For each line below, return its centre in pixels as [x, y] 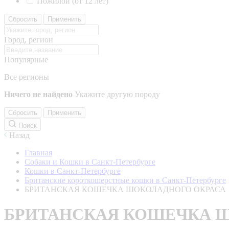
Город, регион [29, 40]
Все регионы [27, 77]
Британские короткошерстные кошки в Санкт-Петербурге [125, 180]
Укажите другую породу [117, 94]
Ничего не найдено [38, 94]
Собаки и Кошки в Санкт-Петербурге [90, 162]
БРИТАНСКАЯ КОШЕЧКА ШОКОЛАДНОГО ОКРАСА [125, 189]
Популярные [26, 60]
